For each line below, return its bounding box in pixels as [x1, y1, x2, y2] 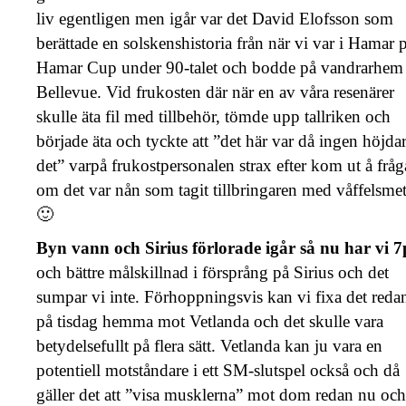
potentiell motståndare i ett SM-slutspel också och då [36, 360, 400, 380]
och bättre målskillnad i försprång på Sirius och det [36, 262, 389, 282]
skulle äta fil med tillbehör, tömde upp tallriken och [36, 106, 391, 126]
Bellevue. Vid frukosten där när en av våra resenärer [36, 82, 394, 101]
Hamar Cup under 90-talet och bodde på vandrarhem [36, 57, 403, 77]
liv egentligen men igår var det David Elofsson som [36, 8, 393, 28]
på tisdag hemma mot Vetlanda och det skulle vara [36, 311, 383, 331]
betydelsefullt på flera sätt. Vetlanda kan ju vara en [36, 335, 382, 355]
